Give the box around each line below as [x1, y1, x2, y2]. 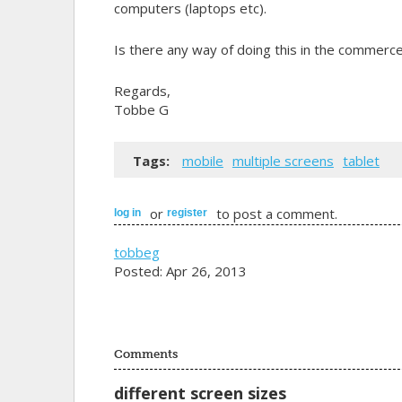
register [166, 205, 207, 219]
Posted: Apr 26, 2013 [113, 261, 247, 280]
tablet [342, 152, 380, 170]
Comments [113, 346, 178, 361]
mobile [181, 152, 223, 170]
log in [113, 205, 141, 219]
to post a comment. [212, 205, 337, 223]
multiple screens [232, 152, 334, 170]
